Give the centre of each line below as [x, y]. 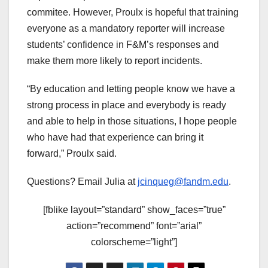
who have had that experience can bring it [115, 138]
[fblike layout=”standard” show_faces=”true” [134, 210]
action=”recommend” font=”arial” [134, 226]
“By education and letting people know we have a [131, 89]
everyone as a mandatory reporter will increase [126, 29]
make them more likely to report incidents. [115, 61]
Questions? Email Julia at [82, 182]
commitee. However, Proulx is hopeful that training [133, 13]
